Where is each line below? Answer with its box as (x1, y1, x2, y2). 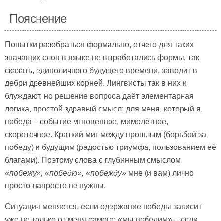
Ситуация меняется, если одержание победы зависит (5, 202, 202, 211)
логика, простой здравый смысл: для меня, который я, (5, 105, 203, 113)
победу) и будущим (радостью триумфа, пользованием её (5, 143, 216, 151)
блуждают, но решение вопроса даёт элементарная (5, 92, 194, 100)
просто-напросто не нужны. (5, 182, 106, 190)
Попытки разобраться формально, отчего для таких (5, 40, 194, 49)
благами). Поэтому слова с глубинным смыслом (5, 156, 181, 164)
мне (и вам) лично (126, 169, 194, 177)
